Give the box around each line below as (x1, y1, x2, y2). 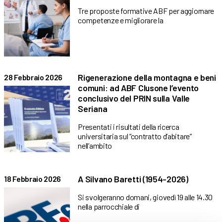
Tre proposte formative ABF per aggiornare (78, 6, 215, 16)
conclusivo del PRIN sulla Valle (78, 93, 190, 104)
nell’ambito (78, 141, 112, 151)
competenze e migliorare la (78, 15, 164, 25)
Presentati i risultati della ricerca (78, 122, 179, 132)
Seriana (78, 103, 108, 114)
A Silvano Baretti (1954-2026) (78, 173, 188, 185)
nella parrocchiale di (78, 202, 140, 212)
